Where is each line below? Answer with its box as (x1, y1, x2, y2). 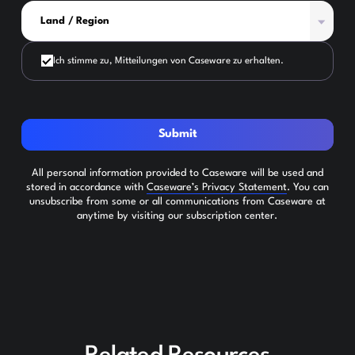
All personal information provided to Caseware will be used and (31, 167, 323, 178)
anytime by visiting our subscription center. (77, 210, 278, 221)
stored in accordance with (25, 181, 147, 193)
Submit (158, 128, 197, 140)
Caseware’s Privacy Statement (146, 181, 287, 193)
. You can (286, 181, 329, 193)
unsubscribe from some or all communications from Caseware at (29, 196, 326, 207)
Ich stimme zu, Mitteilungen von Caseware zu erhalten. (52, 55, 284, 66)
